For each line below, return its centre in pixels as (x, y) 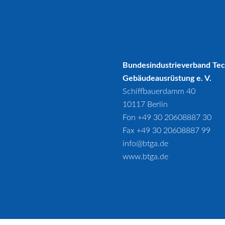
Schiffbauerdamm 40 (159, 91)
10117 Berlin (145, 104)
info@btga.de (145, 144)
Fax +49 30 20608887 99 (166, 131)
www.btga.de (145, 157)
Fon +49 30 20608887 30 (167, 118)
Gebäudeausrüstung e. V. (167, 78)
